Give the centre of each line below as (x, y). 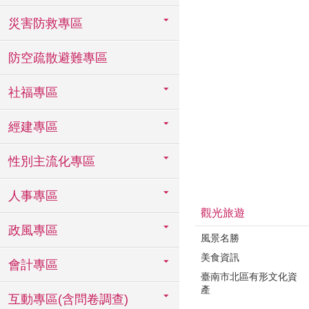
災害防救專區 (46, 23)
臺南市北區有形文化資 (249, 276)
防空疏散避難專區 (58, 58)
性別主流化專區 (52, 161)
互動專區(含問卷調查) (68, 299)
